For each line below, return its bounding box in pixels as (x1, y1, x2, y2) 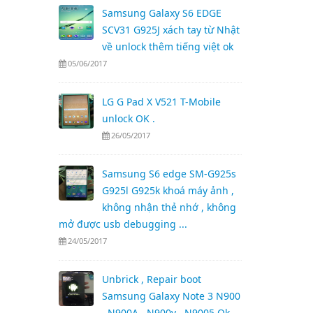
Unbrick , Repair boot (101, 272, 201, 286)
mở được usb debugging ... (58, 217, 187, 231)
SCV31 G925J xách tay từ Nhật (101, 23, 240, 36)
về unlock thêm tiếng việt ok (101, 40, 233, 53)
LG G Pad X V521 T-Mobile (101, 95, 221, 108)
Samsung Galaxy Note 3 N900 (101, 289, 240, 303)
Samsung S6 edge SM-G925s (101, 167, 236, 180)
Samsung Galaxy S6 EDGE (101, 6, 221, 20)
